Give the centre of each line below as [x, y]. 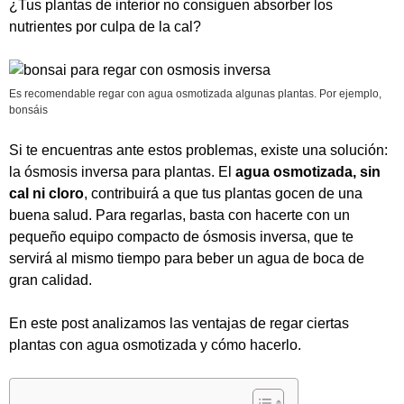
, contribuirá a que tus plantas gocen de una [223, 193]
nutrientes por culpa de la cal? [105, 27]
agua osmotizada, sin [308, 172]
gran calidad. [50, 280]
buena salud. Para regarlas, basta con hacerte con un [179, 215]
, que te [330, 237]
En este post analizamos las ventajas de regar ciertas [179, 323]
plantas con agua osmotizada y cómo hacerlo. [155, 345]
